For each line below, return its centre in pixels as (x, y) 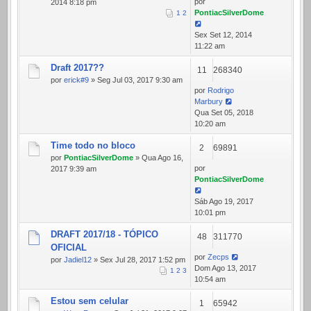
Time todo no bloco (93, 145)
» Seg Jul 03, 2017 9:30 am (136, 79)
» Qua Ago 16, (158, 157)
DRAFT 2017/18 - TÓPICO (104, 234)
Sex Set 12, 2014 (223, 34)
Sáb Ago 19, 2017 (224, 201)
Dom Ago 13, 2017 (225, 268)
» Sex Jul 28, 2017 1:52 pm (138, 259)
